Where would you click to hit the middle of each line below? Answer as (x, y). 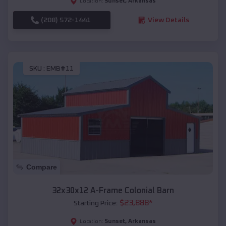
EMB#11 (60, 69)
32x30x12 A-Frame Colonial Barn (113, 191)
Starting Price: (95, 204)
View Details (168, 20)
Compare (42, 167)
